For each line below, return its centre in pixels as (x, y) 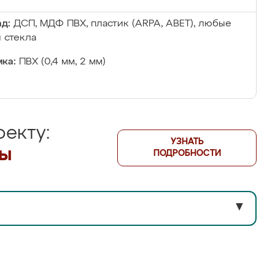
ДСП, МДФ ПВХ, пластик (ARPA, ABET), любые (122, 24)
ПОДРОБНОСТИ (187, 153)
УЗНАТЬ (187, 142)
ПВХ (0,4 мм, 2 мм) (62, 62)
